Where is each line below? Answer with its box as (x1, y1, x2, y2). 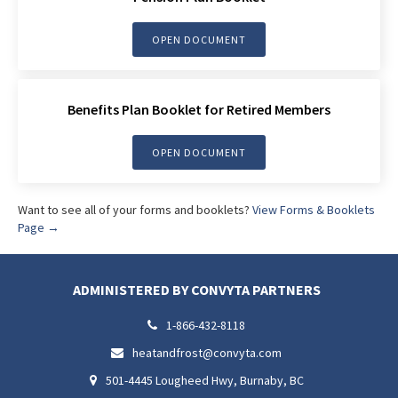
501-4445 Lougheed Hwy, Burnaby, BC (105, 371, 304, 388)
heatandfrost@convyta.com (132, 344, 282, 361)
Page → (18, 219, 60, 235)
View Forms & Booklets (252, 201, 375, 218)
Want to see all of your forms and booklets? (18, 201, 252, 218)
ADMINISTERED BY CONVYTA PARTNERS (72, 280, 321, 298)
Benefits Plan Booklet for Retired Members (68, 99, 330, 118)
